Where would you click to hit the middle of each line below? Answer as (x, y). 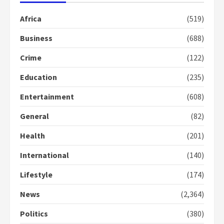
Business (36, 38)
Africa (31, 19)
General (34, 116)
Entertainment (47, 97)
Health (32, 136)
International (44, 155)
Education (38, 77)
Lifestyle (36, 175)
